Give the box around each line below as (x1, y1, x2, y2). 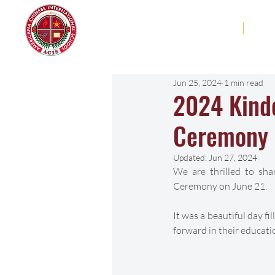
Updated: (173, 152, 209, 163)
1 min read (224, 77, 263, 88)
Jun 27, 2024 (209, 152, 257, 163)
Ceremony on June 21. (173, 180, 269, 192)
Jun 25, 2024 (173, 77, 222, 88)
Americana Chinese (89, 14, 204, 33)
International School (89, 34, 170, 47)
